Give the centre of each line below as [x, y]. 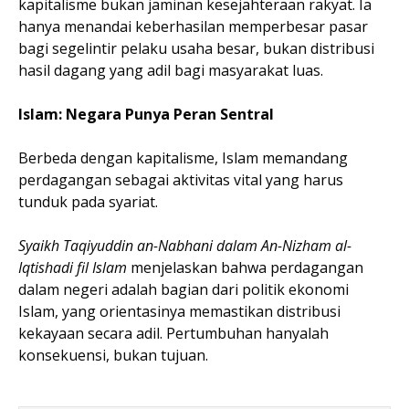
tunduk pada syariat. [90, 202]
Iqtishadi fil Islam [73, 267]
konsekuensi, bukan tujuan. [113, 355]
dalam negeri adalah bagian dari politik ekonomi [184, 289]
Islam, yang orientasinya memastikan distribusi [179, 311]
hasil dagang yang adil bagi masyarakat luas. [171, 70]
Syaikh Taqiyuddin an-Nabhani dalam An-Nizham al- [185, 246]
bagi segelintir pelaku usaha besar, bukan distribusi [196, 48]
